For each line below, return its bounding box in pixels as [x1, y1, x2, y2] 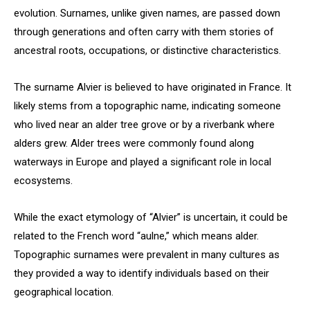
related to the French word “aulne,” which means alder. [14, 230, 259, 242]
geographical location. [14, 286, 113, 298]
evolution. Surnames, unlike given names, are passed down [14, 7, 280, 19]
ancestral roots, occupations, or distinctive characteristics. [14, 44, 281, 57]
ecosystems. [14, 174, 73, 187]
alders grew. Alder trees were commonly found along [14, 137, 254, 149]
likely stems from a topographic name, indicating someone [14, 100, 281, 112]
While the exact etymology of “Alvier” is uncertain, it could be [14, 211, 288, 224]
